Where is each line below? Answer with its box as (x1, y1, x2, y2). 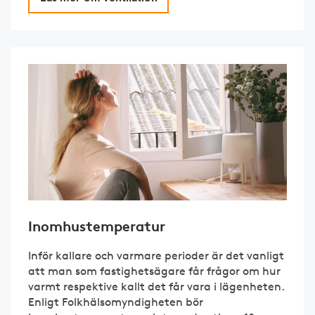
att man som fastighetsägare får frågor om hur (28, 264, 281, 278)
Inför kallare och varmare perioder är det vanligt (28, 248, 284, 262)
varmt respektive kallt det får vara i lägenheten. (28, 279, 284, 293)
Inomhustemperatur (28, 217, 165, 235)
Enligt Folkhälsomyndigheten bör (28, 295, 203, 309)
